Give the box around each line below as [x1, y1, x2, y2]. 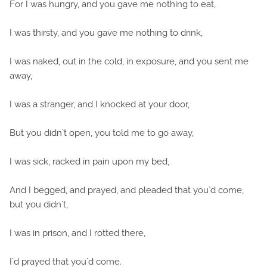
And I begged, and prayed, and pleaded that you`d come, [10, 185, 244, 195]
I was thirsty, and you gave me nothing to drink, [10, 27, 203, 38]
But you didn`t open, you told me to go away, [10, 128, 194, 138]
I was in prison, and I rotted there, [10, 228, 145, 238]
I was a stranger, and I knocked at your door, [10, 99, 190, 110]
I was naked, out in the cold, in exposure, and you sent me [10, 56, 249, 67]
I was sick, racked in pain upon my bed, [10, 156, 169, 167]
